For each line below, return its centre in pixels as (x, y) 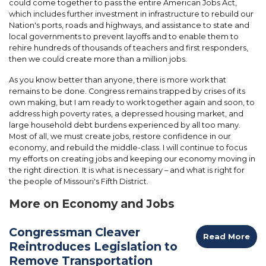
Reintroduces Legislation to (93, 246)
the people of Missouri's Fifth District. (79, 181)
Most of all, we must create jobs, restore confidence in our (120, 136)
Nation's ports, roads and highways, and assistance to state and (129, 25)
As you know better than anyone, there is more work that (118, 80)
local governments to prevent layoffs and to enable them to (124, 36)
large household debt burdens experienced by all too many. (125, 125)
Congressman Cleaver (75, 232)
